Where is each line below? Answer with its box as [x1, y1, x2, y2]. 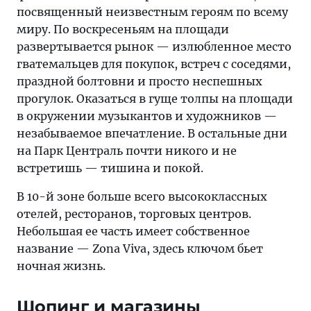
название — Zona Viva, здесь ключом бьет [17, 242, 263, 255]
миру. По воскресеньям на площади [17, 22, 229, 36]
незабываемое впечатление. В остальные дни [17, 126, 287, 140]
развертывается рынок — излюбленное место [17, 40, 292, 53]
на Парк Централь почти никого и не [17, 144, 237, 158]
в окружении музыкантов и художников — [17, 109, 277, 123]
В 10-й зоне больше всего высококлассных [17, 190, 267, 203]
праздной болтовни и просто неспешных [17, 74, 262, 88]
